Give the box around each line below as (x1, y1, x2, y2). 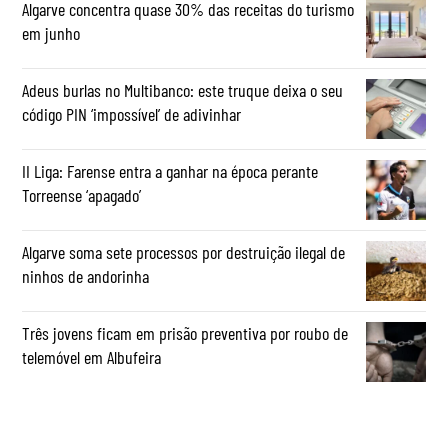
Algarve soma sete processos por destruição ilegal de (22, 241, 346, 264)
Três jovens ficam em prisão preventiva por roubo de (22, 322, 349, 345)
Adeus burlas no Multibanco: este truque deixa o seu (22, 79, 344, 102)
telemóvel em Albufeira (22, 346, 162, 369)
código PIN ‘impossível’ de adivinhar (22, 103, 242, 126)
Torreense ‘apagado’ (22, 184, 142, 207)
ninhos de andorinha (22, 265, 150, 288)
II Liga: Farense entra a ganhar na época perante (22, 160, 319, 183)
